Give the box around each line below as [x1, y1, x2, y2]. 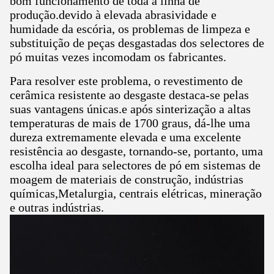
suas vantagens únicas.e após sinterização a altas [10, 102, 251, 116]
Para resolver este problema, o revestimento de [10, 73, 243, 87]
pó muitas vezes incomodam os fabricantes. [10, 50, 226, 64]
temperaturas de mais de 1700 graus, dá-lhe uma [10, 116, 250, 130]
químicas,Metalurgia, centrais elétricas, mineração [10, 186, 262, 200]
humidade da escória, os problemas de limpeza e [10, 21, 250, 35]
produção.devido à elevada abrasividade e [10, 7, 217, 21]
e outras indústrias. [10, 200, 104, 214]
